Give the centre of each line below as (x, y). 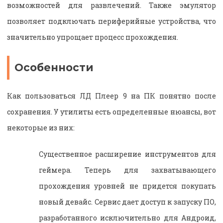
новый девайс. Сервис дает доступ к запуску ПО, (127, 202)
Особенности (54, 67)
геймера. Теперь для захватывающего (127, 170)
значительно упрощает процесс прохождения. (93, 37)
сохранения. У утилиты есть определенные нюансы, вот (111, 112)
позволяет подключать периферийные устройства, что (111, 21)
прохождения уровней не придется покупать (127, 186)
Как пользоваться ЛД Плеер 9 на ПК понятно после (111, 96)
